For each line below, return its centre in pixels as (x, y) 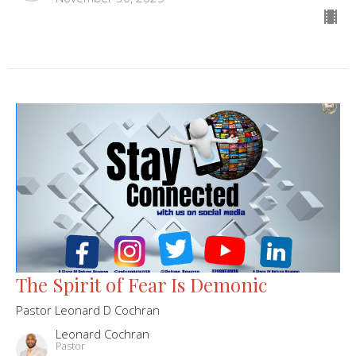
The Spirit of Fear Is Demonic (141, 285)
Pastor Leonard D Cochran (88, 310)
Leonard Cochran (103, 334)
